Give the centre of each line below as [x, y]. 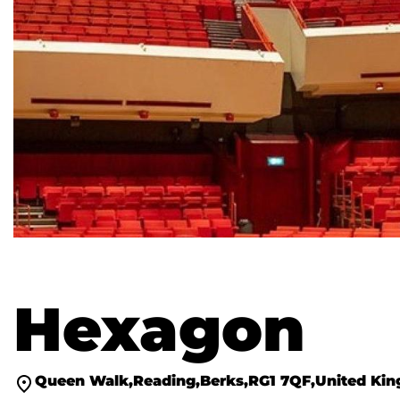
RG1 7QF [279, 381]
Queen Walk [82, 381]
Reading [164, 381]
